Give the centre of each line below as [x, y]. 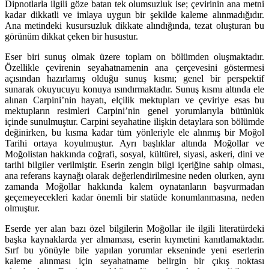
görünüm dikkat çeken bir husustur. [71, 37]
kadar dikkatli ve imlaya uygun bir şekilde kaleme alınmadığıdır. [134, 15]
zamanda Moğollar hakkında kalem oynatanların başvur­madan [134, 187]
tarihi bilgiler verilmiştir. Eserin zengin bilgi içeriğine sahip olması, [134, 165]
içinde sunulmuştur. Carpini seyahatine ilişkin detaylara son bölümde [134, 122]
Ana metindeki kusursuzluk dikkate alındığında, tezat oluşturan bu [134, 26]
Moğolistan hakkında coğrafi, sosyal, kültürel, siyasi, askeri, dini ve [134, 154]
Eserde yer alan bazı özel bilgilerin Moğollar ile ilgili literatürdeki [134, 229]
